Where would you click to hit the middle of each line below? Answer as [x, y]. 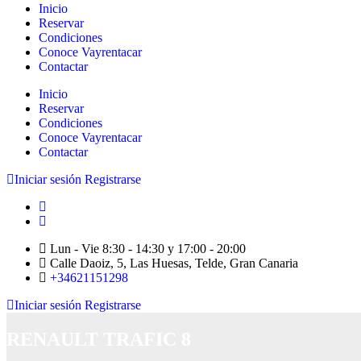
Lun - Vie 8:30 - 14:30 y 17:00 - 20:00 [146, 249]
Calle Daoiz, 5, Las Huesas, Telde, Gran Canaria [172, 263]
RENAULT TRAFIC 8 [99, 339]
